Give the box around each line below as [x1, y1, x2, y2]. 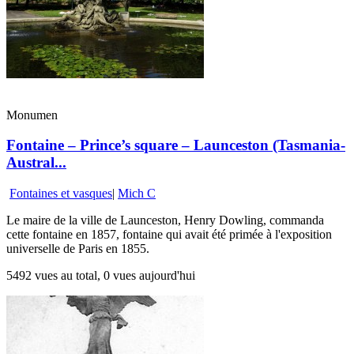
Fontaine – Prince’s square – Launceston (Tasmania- [6, 137, 345, 154]
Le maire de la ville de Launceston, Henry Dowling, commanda [6, 213, 324, 228]
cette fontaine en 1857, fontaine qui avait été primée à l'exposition [6, 228, 332, 242]
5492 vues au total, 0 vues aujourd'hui [6, 269, 195, 283]
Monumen [6, 107, 58, 122]
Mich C [118, 186, 156, 201]
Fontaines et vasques [9, 186, 112, 201]
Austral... [6, 154, 66, 171]
